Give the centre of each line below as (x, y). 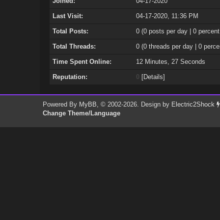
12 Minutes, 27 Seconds (170, 62)
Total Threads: (74, 46)
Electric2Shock (194, 104)
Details (153, 77)
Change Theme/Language (82, 113)
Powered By (61, 104)
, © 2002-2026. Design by (134, 104)
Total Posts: (70, 31)
